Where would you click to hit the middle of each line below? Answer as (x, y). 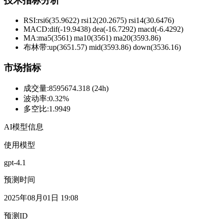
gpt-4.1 (15, 163)
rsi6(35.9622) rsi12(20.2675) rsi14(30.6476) (106, 20)
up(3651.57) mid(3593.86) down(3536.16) (115, 47)
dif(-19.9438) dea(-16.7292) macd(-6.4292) (116, 29)
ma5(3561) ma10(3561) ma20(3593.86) (99, 38)
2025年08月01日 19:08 (41, 198)
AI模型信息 (24, 127)
